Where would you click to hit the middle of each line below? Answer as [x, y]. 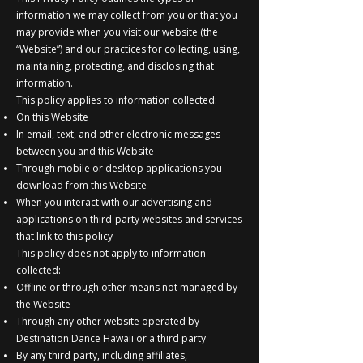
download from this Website [81, 185]
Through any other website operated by [108, 321]
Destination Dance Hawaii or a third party [111, 338]
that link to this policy [64, 236]
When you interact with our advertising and [114, 202]
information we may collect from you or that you [127, 15]
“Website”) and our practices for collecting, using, [128, 49]
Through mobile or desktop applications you [119, 168]
